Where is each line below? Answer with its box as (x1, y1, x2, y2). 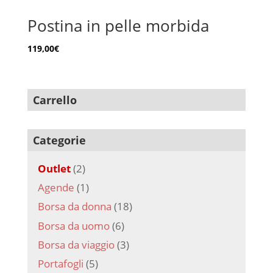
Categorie (32, 132, 86, 147)
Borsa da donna (37, 199, 112, 214)
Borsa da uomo (37, 218, 110, 233)
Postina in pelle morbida (27, 14, 209, 37)
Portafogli (37, 257, 83, 271)
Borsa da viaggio (37, 238, 115, 252)
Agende (37, 180, 74, 194)
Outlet (37, 161, 71, 175)
